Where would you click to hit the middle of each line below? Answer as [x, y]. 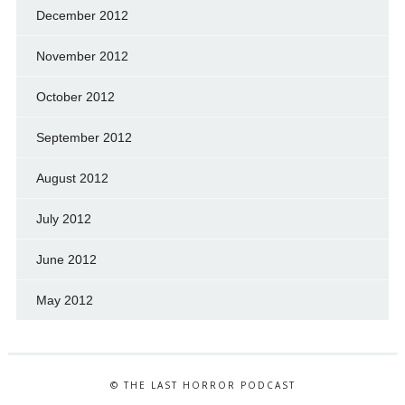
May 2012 [64, 301]
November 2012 [82, 57]
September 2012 [84, 138]
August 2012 [72, 179]
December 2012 [82, 16]
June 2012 [66, 260]
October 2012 [75, 97]
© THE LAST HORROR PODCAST [202, 386]
